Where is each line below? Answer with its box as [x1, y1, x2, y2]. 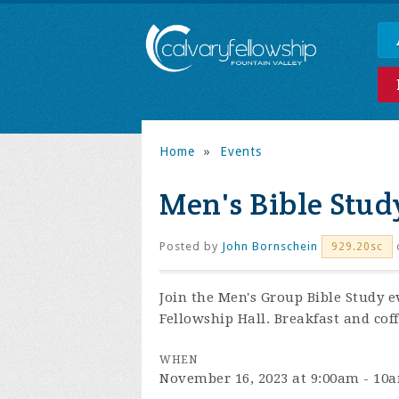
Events [219, 144, 262, 159]
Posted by [159, 240, 222, 253]
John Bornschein [222, 240, 318, 253]
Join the [159, 289, 218, 305]
